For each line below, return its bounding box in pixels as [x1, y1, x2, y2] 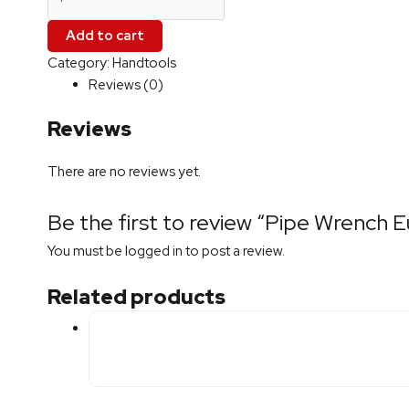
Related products [47, 283, 225, 310]
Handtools [112, 53, 176, 72]
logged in [125, 242, 183, 260]
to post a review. [183, 242, 285, 260]
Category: [47, 53, 112, 72]
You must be [47, 242, 125, 260]
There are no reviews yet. [47, 163, 201, 181]
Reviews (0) [89, 75, 163, 94]
